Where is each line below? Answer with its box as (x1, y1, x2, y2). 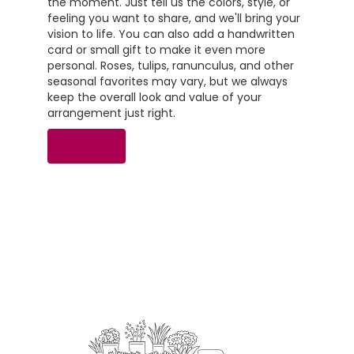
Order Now (58, 137, 115, 154)
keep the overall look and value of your (47, 88, 262, 105)
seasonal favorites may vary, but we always (47, 73, 288, 89)
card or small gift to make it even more (47, 41, 265, 58)
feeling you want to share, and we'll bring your (47, 9, 300, 26)
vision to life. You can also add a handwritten (47, 25, 295, 42)
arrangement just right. (47, 104, 175, 121)
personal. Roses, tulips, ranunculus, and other (47, 57, 294, 73)
